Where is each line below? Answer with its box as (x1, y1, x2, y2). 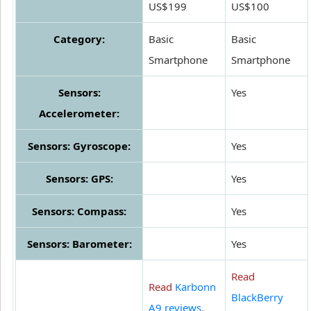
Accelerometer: (39, 106, 119, 121)
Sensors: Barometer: (26, 237, 132, 251)
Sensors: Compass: (32, 204, 126, 219)
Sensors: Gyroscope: (28, 139, 131, 153)
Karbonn (175, 280, 216, 294)
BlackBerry (231, 290, 283, 305)
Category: (53, 32, 105, 47)
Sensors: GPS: (45, 171, 113, 186)
